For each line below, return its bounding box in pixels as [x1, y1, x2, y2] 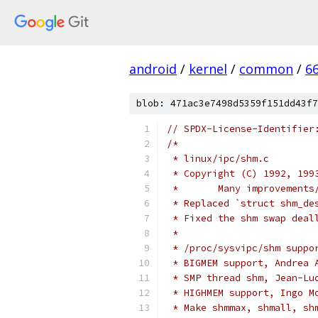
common [239, 60, 293, 77]
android [129, 60, 177, 77]
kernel [189, 60, 227, 77]
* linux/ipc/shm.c [167, 153, 269, 165]
